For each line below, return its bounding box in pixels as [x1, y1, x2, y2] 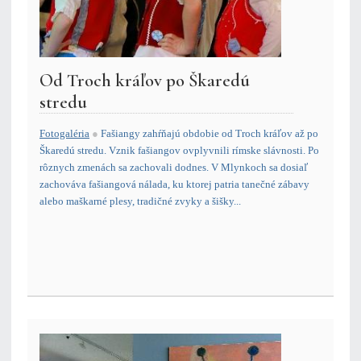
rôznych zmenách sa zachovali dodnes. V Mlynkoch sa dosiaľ [39, 160, 308, 173]
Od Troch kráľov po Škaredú [39, 68, 250, 91]
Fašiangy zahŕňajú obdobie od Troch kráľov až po [101, 127, 318, 139]
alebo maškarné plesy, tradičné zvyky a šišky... [39, 194, 241, 207]
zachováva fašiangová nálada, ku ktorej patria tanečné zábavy [39, 177, 309, 190]
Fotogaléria [39, 127, 89, 139]
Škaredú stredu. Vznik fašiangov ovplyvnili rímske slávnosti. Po [39, 143, 319, 156]
